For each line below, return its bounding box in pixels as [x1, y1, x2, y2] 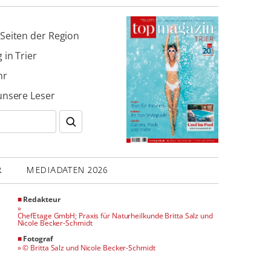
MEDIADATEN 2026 [26, 166, 108, 175]
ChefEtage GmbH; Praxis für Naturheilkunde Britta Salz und [17, 211, 213, 221]
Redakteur [21, 194, 60, 204]
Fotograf [21, 233, 53, 244]
